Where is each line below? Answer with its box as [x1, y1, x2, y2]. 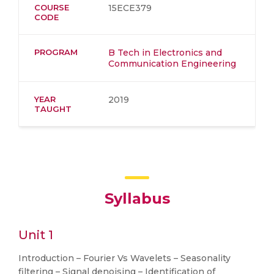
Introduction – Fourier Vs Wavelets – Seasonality [18, 253, 231, 264]
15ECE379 [108, 2, 152, 13]
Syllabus [104, 190, 170, 207]
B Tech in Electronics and [108, 47, 222, 58]
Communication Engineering [108, 58, 236, 69]
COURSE [34, 2, 69, 12]
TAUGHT [34, 104, 72, 114]
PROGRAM [34, 47, 78, 57]
